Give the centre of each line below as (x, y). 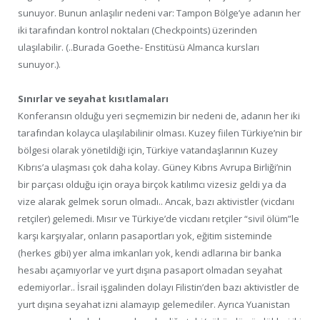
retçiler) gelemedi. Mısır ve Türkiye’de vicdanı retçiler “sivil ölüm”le (159, 218)
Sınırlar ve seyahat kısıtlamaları (93, 98)
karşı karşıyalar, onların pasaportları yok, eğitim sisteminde (145, 235)
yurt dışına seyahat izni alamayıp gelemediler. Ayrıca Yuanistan (154, 304)
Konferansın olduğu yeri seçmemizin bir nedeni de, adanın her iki (159, 115)
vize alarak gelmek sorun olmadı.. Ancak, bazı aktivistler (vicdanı (156, 201)
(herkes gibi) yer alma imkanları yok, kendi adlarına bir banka (150, 252)
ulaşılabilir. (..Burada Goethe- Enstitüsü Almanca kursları (139, 47)
